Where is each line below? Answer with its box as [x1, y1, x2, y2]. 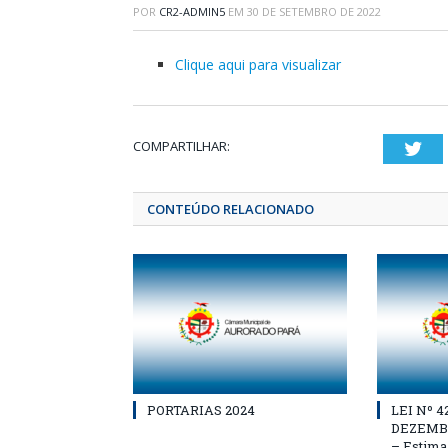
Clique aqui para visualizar [175, 55, 341, 74]
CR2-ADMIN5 [159, 4, 225, 19]
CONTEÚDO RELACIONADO [147, 200, 314, 218]
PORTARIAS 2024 [147, 401, 255, 419]
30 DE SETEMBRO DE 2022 [247, 4, 381, 19]
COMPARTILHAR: [133, 137, 230, 155]
